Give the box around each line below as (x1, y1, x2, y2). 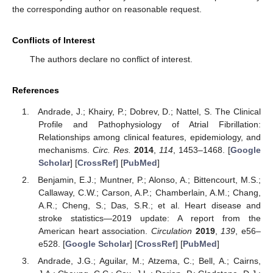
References (12, 85, 59, 96)
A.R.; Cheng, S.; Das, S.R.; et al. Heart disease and (38, 200, 261, 211)
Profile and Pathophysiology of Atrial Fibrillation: (38, 119, 261, 130)
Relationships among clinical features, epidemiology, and (38, 132, 261, 143)
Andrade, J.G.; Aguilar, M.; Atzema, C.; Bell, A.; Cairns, (38, 256, 261, 266)
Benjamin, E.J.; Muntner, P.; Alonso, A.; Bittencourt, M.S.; (38, 175, 261, 185)
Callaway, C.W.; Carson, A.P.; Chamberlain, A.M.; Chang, (38, 188, 261, 198)
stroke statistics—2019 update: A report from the (38, 213, 261, 224)
